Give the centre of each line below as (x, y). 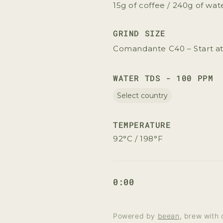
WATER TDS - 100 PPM (163, 78)
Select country (142, 95)
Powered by (135, 216)
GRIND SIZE (139, 33)
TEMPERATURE (142, 124)
